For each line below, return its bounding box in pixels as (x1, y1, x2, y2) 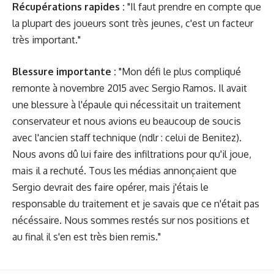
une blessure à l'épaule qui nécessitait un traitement (12, 98, 241, 111)
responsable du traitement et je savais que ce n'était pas (12, 198, 259, 210)
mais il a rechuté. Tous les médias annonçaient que (12, 165, 237, 177)
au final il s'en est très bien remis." (12, 231, 161, 243)
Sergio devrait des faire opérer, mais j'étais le (12, 181, 209, 193)
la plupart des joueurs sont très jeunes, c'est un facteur (12, 17, 253, 29)
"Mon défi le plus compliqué (116, 65, 241, 78)
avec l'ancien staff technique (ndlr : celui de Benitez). (12, 131, 242, 144)
